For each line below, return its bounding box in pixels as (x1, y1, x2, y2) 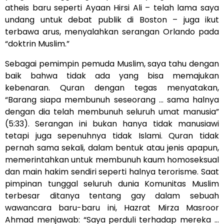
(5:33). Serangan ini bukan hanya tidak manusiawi (5, 118, 219, 129)
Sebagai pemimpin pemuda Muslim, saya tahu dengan (5, 58, 219, 69)
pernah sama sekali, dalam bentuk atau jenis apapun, (5, 142, 219, 153)
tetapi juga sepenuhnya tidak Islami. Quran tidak (5, 130, 219, 141)
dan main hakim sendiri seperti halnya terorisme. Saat (5, 166, 219, 177)
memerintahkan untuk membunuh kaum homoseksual (5, 154, 219, 165)
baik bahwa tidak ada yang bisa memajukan (5, 70, 219, 81)
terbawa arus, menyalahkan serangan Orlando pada (5, 26, 219, 37)
